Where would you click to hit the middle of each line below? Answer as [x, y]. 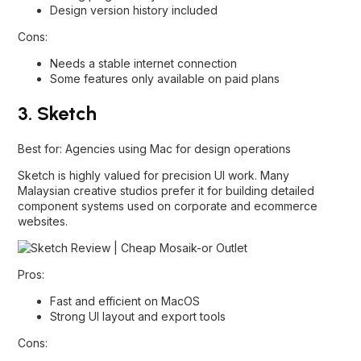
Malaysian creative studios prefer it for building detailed [166, 190]
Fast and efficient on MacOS [125, 301]
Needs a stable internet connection [143, 64]
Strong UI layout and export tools [138, 316]
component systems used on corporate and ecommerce [168, 205]
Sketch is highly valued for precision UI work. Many [154, 175]
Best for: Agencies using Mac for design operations [154, 148]
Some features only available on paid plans [165, 79]
